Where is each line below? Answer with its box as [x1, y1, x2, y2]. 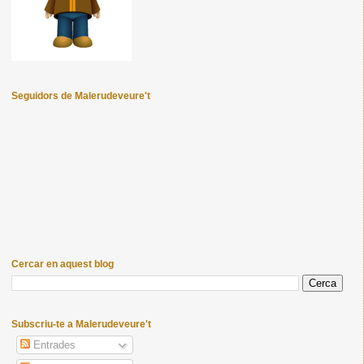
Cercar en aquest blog [11, 258, 114, 270]
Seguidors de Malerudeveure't [11, 90, 150, 102]
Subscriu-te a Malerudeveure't [11, 318, 151, 331]
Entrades [30, 338, 76, 351]
